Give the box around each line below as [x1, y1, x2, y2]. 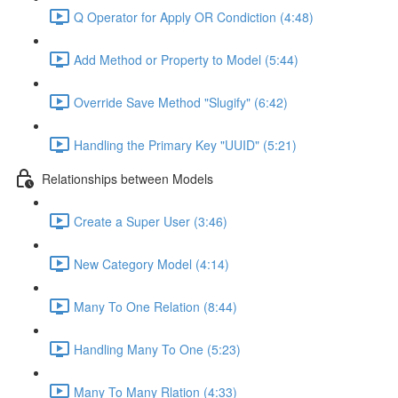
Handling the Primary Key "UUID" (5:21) [74, 135, 297, 154]
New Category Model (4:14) [74, 254, 229, 273]
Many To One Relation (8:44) [74, 297, 237, 315]
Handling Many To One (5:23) [74, 339, 241, 358]
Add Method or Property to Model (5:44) [74, 50, 298, 68]
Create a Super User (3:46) [74, 211, 227, 230]
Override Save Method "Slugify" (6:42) [74, 92, 288, 111]
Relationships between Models [42, 169, 213, 187]
